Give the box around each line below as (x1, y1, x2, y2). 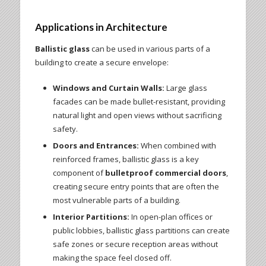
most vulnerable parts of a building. (52, 195, 180, 206)
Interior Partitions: (52, 211, 129, 223)
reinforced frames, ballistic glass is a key (52, 154, 199, 165)
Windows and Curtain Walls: (52, 83, 164, 94)
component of (52, 167, 105, 179)
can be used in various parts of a (89, 43, 210, 55)
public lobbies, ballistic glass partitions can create (52, 225, 230, 236)
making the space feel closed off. (52, 252, 172, 264)
